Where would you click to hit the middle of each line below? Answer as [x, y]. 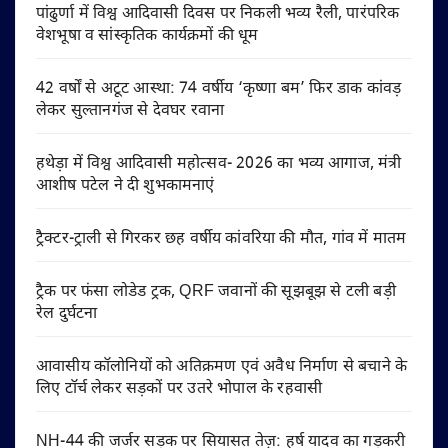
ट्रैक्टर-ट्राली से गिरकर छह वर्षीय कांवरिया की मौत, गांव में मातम [221, 239]
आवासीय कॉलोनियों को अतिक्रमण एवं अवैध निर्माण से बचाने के [222, 367]
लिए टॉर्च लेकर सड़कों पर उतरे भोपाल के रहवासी [179, 389]
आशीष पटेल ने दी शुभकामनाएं [125, 186]
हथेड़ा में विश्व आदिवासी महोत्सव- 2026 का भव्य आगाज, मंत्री [219, 164]
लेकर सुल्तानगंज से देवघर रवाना [130, 111]
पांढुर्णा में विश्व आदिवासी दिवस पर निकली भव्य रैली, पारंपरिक [218, 14]
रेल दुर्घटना [67, 314]
